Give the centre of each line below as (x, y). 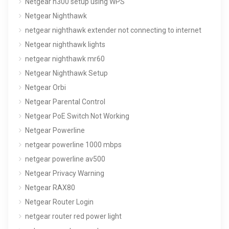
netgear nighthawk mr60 (65, 59)
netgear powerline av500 (65, 159)
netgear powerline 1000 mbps (73, 144)
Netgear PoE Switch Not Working (77, 116)
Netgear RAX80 (50, 187)
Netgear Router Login (59, 202)
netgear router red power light (73, 216)
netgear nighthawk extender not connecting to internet (113, 30)
